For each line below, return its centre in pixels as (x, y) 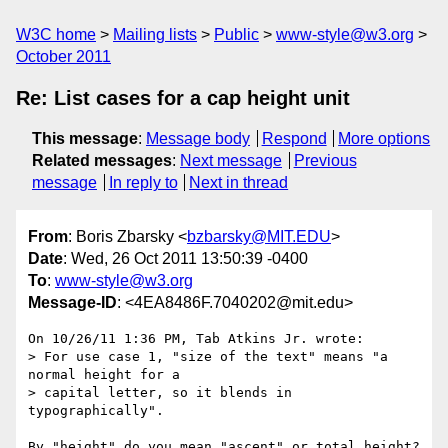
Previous (325, 160)
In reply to (143, 182)
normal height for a (104, 375)
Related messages (102, 160)
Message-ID (72, 303)
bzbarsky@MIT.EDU (259, 237)
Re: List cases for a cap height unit (183, 98)
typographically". (96, 411)
